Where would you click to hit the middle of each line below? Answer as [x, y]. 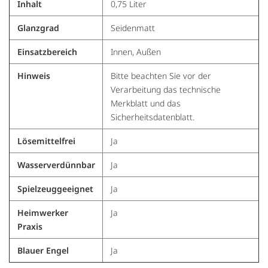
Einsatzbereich [47, 52]
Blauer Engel [43, 251]
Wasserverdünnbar [56, 165]
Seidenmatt [133, 28]
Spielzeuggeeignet [55, 189]
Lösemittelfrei [46, 141]
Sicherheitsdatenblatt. [152, 117]
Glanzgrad [38, 28]
